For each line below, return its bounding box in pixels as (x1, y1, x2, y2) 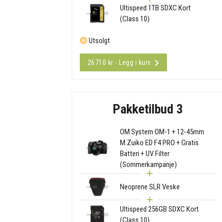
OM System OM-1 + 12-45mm (119, 127, 204, 136)
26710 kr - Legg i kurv (87, 58, 151, 67)
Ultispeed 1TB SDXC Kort (119, 3, 191, 13)
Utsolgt (87, 36, 110, 46)
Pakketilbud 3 (112, 101, 183, 116)
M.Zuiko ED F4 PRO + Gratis (119, 138, 199, 147)
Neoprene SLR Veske (119, 182, 180, 191)
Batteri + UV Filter (119, 149, 169, 158)
